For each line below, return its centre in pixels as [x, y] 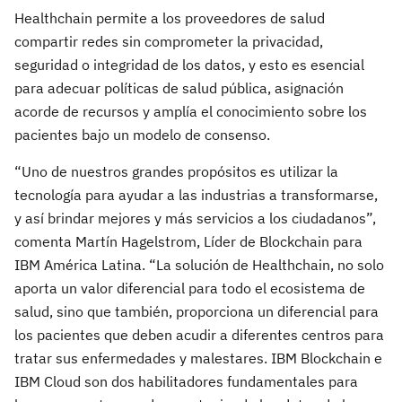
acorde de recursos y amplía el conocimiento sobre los [191, 111]
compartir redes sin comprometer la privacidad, [169, 41]
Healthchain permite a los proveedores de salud [170, 18]
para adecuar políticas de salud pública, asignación [179, 88]
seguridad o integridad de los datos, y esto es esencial [189, 65]
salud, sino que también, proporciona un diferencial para [197, 311]
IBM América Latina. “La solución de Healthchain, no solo [199, 265]
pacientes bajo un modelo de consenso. [142, 135]
